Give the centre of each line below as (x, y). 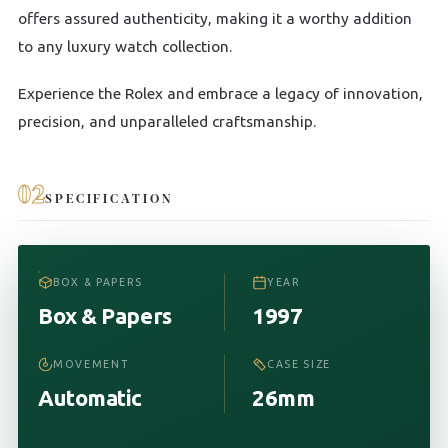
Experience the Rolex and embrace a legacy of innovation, (220, 93)
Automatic (90, 397)
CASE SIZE (299, 363)
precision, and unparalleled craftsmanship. (167, 121)
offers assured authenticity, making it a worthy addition (215, 19)
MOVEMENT (91, 363)
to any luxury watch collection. (125, 47)
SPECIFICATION (109, 199)
